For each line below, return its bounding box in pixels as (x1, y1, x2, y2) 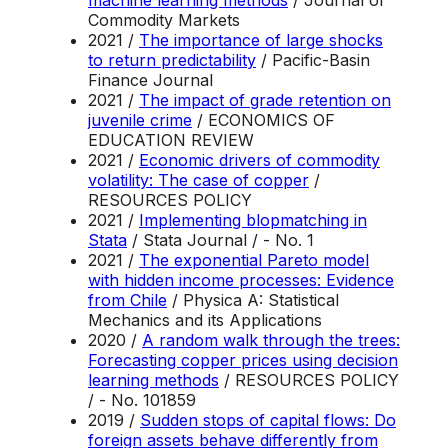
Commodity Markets (88, 10, 240, 31)
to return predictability (88, 50, 256, 71)
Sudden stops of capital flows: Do (140, 410, 396, 431)
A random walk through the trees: (142, 330, 400, 351)
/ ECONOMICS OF (192, 110, 335, 131)
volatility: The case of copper (88, 170, 309, 191)
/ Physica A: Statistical (167, 290, 339, 311)
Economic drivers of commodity (139, 150, 380, 171)
